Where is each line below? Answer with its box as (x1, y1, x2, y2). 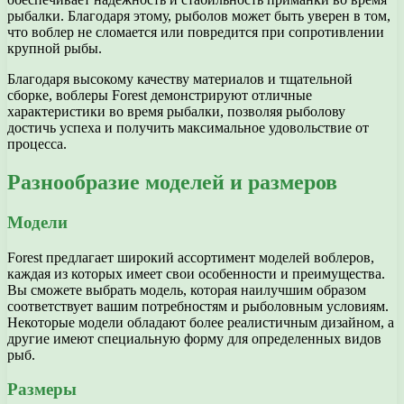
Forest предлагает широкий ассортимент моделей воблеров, (7, 249, 374, 265)
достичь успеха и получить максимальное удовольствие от (7, 120, 369, 136)
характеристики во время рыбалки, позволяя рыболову (7, 104, 345, 120)
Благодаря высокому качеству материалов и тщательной (7, 71, 353, 87)
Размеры (7, 380, 77, 399)
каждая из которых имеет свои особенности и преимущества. (7, 265, 385, 281)
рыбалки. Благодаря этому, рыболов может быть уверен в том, (7, 8, 390, 24)
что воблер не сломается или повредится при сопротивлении (7, 24, 384, 41)
